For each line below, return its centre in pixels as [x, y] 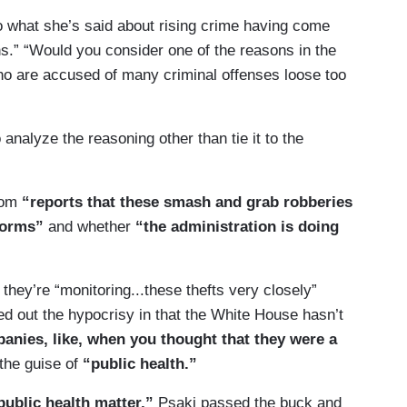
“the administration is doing [237, 227]
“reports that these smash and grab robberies [185, 203]
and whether [92, 227]
